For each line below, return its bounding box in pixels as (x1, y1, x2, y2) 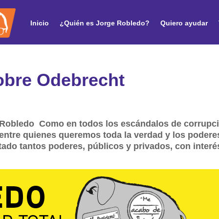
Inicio (30, 19, 49, 27)
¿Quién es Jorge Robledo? (60, 19, 150, 27)
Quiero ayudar (160, 19, 208, 27)
